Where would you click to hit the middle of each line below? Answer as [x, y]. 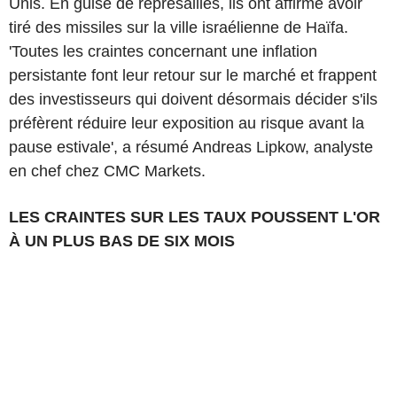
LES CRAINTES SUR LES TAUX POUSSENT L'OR [195, 217]
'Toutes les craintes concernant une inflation [163, 51]
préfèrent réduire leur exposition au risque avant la [187, 123]
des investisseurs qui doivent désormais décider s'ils [193, 99]
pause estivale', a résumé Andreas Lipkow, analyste [191, 147]
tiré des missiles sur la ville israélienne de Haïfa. [179, 27]
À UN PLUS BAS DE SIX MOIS [122, 241]
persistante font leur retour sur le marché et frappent [193, 75]
